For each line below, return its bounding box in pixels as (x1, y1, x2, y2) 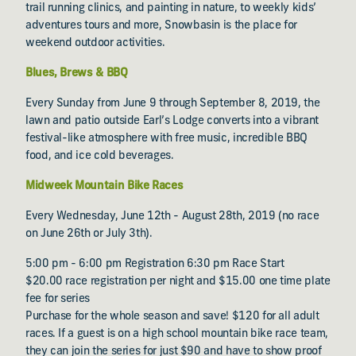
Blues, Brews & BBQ (25, 68, 128, 79)
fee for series (25, 293, 90, 305)
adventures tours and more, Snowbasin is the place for (25, 20, 298, 32)
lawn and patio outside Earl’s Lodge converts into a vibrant (25, 115, 319, 127)
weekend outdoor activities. (25, 37, 165, 49)
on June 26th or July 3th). (25, 228, 153, 240)
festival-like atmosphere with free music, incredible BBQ (25, 133, 308, 145)
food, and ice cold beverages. (25, 150, 174, 162)
